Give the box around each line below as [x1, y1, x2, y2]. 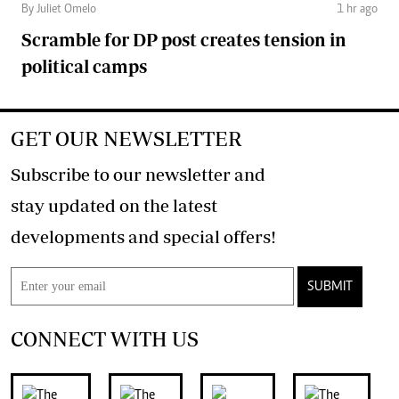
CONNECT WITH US [11, 326, 199, 351]
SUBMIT [307, 279, 353, 294]
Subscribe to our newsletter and [11, 163, 265, 184]
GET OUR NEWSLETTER [11, 126, 242, 151]
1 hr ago [337, 3, 378, 16]
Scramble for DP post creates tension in [21, 28, 346, 50]
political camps [21, 55, 147, 77]
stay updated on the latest [11, 194, 217, 216]
